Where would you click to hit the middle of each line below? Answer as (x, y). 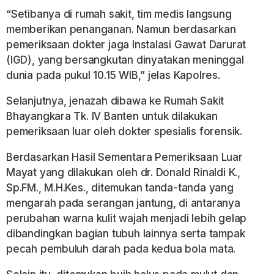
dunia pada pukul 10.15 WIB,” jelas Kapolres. (113, 75)
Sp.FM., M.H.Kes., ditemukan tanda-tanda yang (120, 187)
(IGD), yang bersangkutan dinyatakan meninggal (125, 60)
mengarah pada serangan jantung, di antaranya (123, 203)
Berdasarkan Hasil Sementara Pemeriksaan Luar (124, 157)
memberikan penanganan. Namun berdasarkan (121, 29)
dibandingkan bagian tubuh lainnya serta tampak (126, 233)
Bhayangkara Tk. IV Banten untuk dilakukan (112, 116)
